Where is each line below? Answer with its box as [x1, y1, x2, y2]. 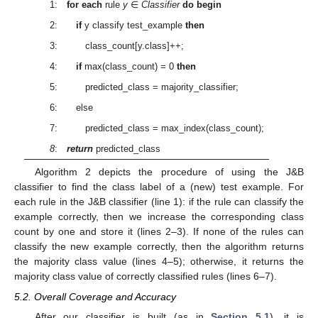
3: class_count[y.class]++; [49, 40, 184, 52]
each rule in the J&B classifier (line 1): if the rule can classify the [14, 196, 304, 208]
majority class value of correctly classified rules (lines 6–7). [14, 270, 277, 283]
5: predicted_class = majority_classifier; [49, 82, 238, 93]
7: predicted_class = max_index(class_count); [49, 123, 264, 134]
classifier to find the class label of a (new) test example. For [14, 181, 304, 193]
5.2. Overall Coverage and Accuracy [14, 290, 176, 302]
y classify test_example [81, 20, 185, 31]
